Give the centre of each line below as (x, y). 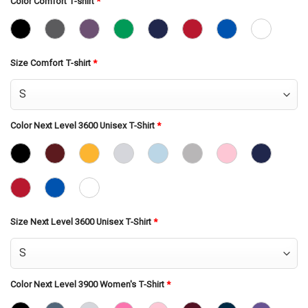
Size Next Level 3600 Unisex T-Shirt (82, 222)
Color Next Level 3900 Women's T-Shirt (88, 285)
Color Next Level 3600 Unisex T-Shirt (84, 126)
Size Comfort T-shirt (52, 63)
